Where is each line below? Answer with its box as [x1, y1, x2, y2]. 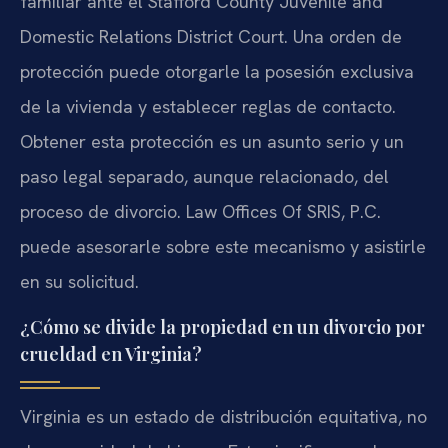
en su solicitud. [20, 270, 139, 294]
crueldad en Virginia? [20, 341, 202, 366]
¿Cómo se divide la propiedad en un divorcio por [20, 314, 425, 339]
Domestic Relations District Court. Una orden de [20, 25, 402, 49]
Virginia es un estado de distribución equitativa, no [20, 404, 427, 428]
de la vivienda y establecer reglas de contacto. [20, 95, 396, 119]
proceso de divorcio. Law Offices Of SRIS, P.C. [20, 200, 381, 224]
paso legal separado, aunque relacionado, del [20, 165, 389, 189]
